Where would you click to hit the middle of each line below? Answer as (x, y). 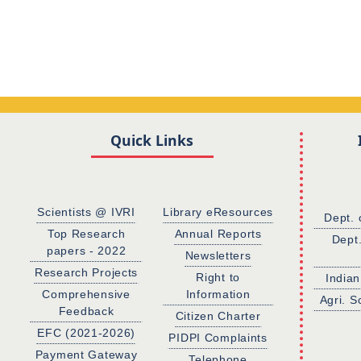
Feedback (86, 311)
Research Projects (86, 272)
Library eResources (218, 212)
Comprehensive (86, 294)
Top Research (86, 233)
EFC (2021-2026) (86, 333)
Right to (218, 278)
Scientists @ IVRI (86, 212)
